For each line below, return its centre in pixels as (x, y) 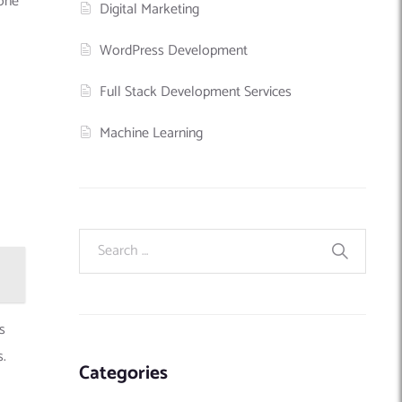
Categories (123, 373)
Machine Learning (152, 133)
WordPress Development (174, 50)
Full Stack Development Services (196, 92)
